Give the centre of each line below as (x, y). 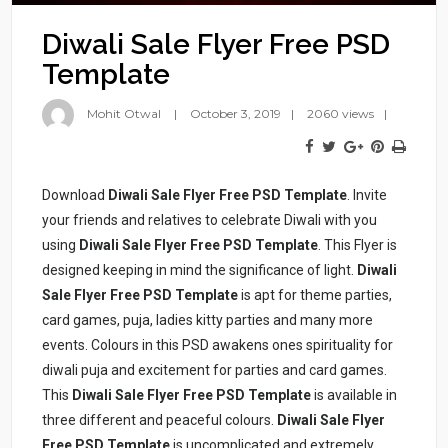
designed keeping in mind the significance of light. (200, 270)
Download (75, 195)
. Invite (367, 195)
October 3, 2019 (236, 114)
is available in (354, 395)
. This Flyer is (358, 245)
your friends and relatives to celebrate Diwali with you (210, 220)
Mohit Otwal (124, 114)
